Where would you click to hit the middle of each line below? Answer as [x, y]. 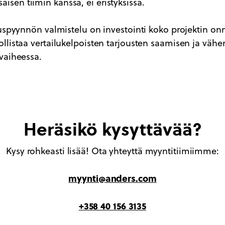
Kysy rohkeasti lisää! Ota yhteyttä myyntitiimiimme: [113, 151]
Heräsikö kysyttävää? [113, 129]
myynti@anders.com [113, 178]
